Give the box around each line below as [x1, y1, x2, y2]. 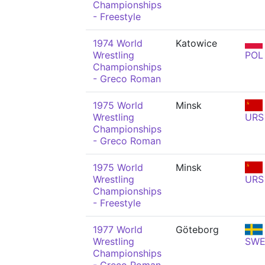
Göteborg [176, 224, 219, 235]
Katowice [176, 37, 217, 49]
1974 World [93, 37, 143, 49]
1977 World [93, 224, 143, 235]
